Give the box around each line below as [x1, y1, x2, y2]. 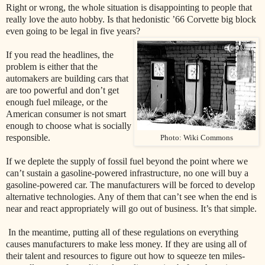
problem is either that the [6, 62, 98, 72]
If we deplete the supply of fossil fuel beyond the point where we [6, 156, 248, 167]
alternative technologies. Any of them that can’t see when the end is [6, 192, 257, 202]
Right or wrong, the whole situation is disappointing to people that [6, 2, 252, 13]
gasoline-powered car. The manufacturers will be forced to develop [6, 180, 255, 190]
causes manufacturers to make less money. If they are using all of [6, 239, 247, 250]
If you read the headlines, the [6, 50, 114, 60]
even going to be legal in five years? [6, 26, 140, 37]
